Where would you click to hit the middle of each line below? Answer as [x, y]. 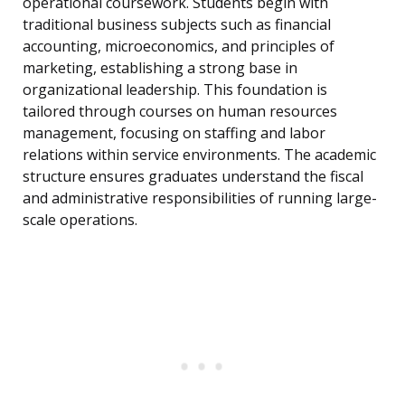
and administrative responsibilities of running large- [200, 198]
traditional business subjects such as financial [177, 25]
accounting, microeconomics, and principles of [179, 47]
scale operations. [80, 220]
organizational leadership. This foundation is [175, 90]
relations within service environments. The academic [199, 155]
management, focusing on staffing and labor [174, 133]
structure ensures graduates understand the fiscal [193, 177]
